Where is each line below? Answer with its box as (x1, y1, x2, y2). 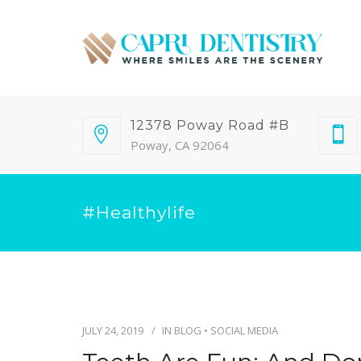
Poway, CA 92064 (131, 137, 229, 153)
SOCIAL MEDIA (210, 323, 278, 338)
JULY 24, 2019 (82, 323, 143, 338)
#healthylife (82, 202, 196, 222)
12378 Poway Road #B (131, 118, 289, 133)
